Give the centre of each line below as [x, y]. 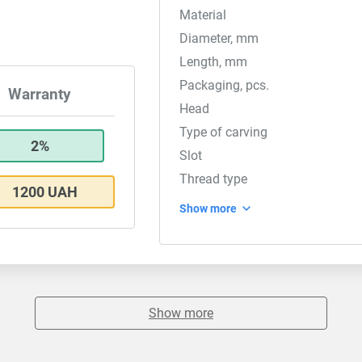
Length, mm [214, 62]
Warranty [39, 95]
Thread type [214, 179]
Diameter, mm [219, 38]
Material [203, 15]
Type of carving [224, 132]
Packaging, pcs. [225, 85]
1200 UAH [45, 192]
